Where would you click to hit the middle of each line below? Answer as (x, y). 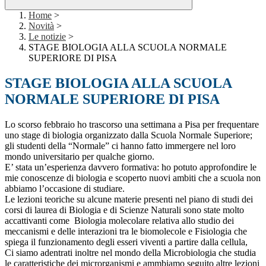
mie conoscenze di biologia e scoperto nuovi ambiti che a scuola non (133, 178)
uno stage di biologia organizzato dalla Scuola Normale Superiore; (129, 135)
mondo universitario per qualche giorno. (80, 157)
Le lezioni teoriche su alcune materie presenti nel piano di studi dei (129, 199)
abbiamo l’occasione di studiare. (65, 189)
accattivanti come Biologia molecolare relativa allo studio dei (119, 221)
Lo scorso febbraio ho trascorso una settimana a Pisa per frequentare (132, 125)
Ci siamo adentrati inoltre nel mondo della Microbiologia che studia (130, 253)
